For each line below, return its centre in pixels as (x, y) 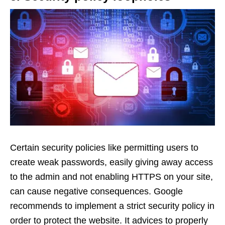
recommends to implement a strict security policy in (112, 206)
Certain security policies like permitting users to (104, 148)
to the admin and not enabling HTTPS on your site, (111, 177)
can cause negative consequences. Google (96, 192)
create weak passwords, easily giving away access (111, 162)
